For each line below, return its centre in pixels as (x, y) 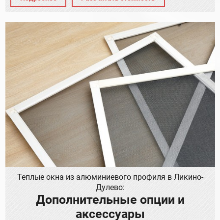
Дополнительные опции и (110, 200)
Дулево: (110, 188)
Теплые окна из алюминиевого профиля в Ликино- (110, 177)
